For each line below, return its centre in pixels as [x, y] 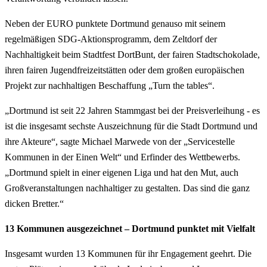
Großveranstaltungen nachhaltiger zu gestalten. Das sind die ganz [127, 188]
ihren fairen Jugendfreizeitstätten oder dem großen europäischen [125, 70]
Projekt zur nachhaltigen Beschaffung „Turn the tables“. [110, 85]
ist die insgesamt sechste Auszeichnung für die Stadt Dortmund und [131, 126]
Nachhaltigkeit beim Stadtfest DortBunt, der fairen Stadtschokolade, [132, 54]
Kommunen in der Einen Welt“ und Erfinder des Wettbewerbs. [122, 157]
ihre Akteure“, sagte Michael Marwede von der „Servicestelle [120, 141]
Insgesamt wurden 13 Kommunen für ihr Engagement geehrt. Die [128, 253]
